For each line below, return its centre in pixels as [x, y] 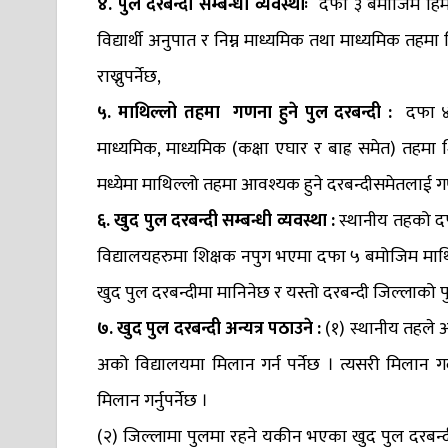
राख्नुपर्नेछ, [132, 76]
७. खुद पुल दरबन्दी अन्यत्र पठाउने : [209, 328]
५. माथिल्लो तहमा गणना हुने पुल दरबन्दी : [248, 112]
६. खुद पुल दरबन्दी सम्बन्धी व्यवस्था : [216, 220]
